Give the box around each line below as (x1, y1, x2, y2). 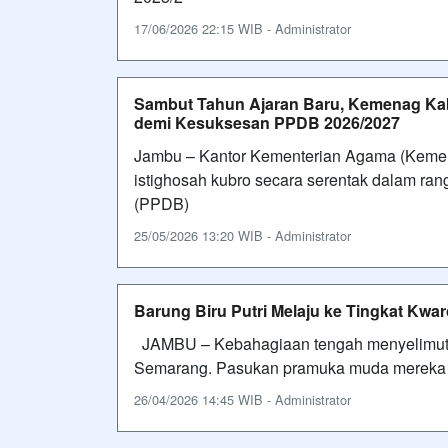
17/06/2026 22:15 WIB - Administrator (134, 18, 351, 38)
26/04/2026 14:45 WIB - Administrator (134, 389, 351, 409)
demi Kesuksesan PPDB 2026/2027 (134, 110, 400, 134)
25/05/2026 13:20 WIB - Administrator (134, 225, 351, 245)
